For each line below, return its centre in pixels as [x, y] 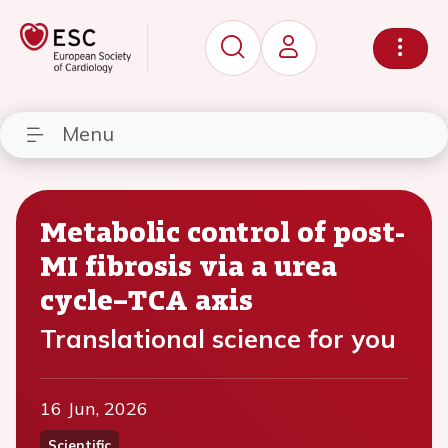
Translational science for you [218, 338]
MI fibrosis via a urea [188, 265]
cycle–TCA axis [146, 299]
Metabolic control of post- [222, 231]
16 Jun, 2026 [94, 408]
